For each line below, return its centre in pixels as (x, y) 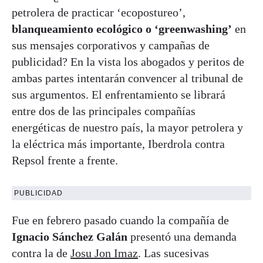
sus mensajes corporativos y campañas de (111, 45)
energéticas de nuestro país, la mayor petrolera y (127, 127)
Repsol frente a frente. (65, 160)
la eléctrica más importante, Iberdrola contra (118, 144)
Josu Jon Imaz (104, 253)
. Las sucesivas (173, 253)
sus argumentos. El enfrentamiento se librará (119, 94)
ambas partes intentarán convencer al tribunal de (127, 78)
